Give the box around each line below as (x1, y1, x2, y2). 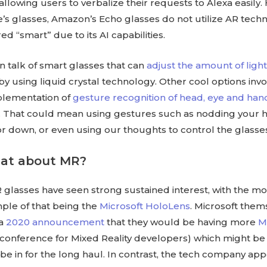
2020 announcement (6, 216, 105, 228)
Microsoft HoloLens (100, 200, 191, 212)
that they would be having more (104, 216, 259, 228)
